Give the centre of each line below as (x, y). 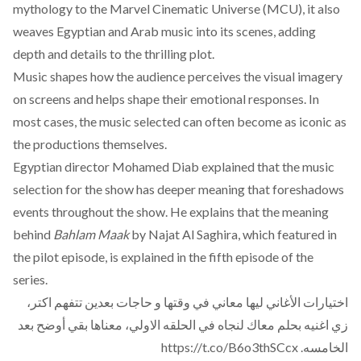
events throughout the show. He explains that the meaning (171, 212)
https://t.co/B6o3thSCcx (230, 347)
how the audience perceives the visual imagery (215, 76)
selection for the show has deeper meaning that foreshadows (178, 189)
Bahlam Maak (91, 234)
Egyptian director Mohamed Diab (107, 166)
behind (33, 234)
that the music (295, 166)
